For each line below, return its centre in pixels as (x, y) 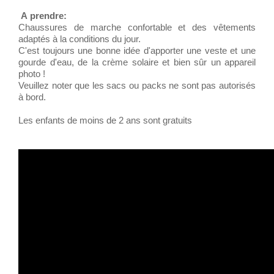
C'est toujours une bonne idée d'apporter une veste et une (137, 50)
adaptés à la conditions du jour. (80, 39)
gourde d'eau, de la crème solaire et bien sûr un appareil (137, 62)
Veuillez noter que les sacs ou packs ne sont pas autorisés (137, 85)
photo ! (32, 74)
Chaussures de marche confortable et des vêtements (137, 27)
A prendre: (43, 16)
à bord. (32, 97)
